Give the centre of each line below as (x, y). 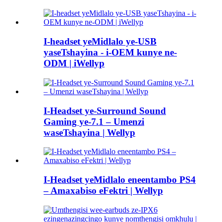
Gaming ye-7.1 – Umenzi (94, 121)
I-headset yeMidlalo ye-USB (100, 42)
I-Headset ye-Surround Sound (105, 111)
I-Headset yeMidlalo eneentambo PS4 (120, 180)
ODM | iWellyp (74, 63)
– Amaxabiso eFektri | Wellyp (103, 191)
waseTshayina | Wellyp (89, 132)
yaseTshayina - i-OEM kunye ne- (110, 53)
